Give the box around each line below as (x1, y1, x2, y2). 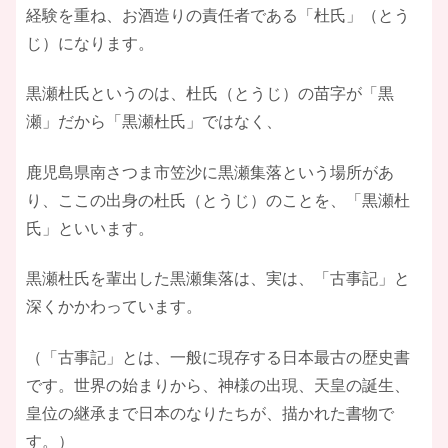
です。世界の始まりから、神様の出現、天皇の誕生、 (26, 376, 410, 394)
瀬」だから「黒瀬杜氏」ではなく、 (26, 113, 282, 131)
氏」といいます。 (26, 219, 154, 237)
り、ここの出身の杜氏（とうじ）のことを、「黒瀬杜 (26, 191, 410, 209)
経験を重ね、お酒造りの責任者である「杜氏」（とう (26, 6, 410, 24)
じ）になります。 (26, 34, 154, 52)
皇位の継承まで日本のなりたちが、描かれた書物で (26, 404, 394, 422)
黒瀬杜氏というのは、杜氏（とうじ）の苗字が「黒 (26, 85, 394, 103)
